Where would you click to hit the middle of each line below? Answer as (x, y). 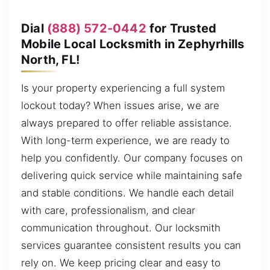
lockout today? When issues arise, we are (120, 106)
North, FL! (50, 59)
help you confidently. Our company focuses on (132, 158)
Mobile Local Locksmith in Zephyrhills (133, 44)
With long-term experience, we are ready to (125, 141)
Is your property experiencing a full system (123, 88)
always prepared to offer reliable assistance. (127, 123)
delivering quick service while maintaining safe (132, 176)
